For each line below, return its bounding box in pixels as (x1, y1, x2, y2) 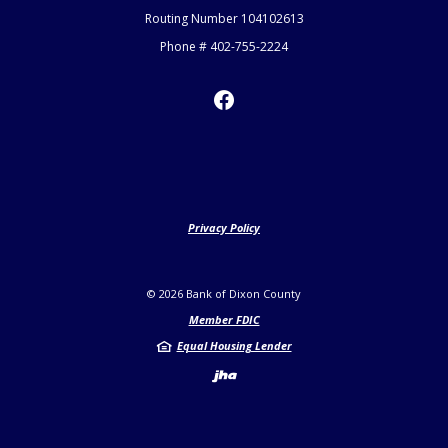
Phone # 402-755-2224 (160, 38, 288, 56)
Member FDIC (188, 312, 260, 328)
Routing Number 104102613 (144, 10, 304, 28)
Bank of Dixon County (183, 286, 301, 302)
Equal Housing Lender (176, 338, 292, 354)
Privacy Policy (188, 220, 260, 236)
